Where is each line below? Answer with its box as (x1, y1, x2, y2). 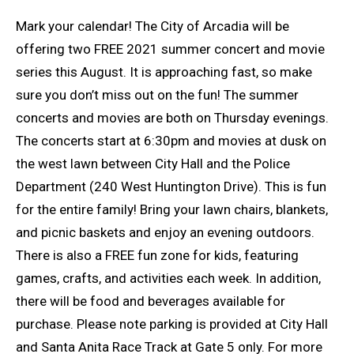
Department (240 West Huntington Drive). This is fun (16, 179, 326, 195)
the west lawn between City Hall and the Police (16, 156, 290, 172)
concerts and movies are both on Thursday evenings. (16, 110, 329, 126)
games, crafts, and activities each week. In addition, (16, 270, 321, 287)
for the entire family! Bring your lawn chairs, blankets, (16, 201, 328, 218)
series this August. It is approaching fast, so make (16, 64, 312, 81)
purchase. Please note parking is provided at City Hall (16, 316, 328, 333)
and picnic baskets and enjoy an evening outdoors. (16, 224, 314, 241)
